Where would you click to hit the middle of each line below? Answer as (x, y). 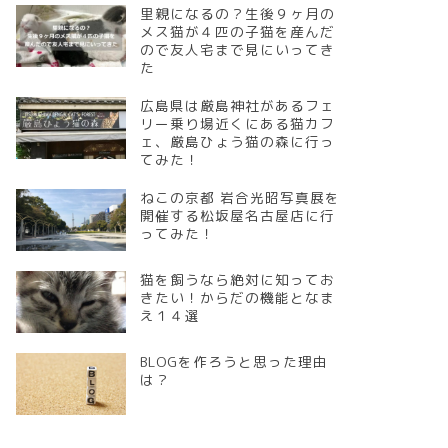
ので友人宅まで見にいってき (237, 49)
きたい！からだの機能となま (237, 297)
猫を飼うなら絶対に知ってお (237, 279)
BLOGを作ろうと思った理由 (233, 361)
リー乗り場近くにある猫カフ (237, 123)
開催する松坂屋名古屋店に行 (237, 215)
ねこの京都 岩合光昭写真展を (239, 197)
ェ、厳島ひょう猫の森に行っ (237, 141)
